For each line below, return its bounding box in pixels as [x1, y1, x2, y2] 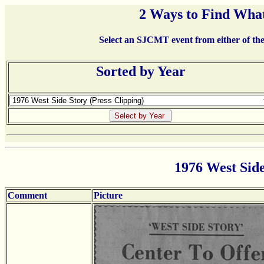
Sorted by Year [95, 64, 186, 79]
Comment [8, 190, 47, 200]
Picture [94, 190, 123, 200]
